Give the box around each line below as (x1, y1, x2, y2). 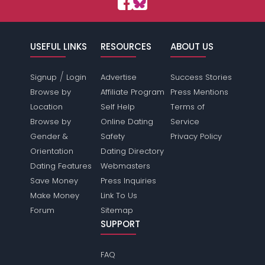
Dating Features (30, 160, 92, 172)
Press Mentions (170, 86, 228, 98)
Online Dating (100, 116, 153, 127)
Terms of (170, 101, 205, 112)
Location (30, 101, 63, 112)
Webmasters (100, 160, 150, 172)
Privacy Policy (170, 131, 222, 142)
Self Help (100, 101, 135, 112)
